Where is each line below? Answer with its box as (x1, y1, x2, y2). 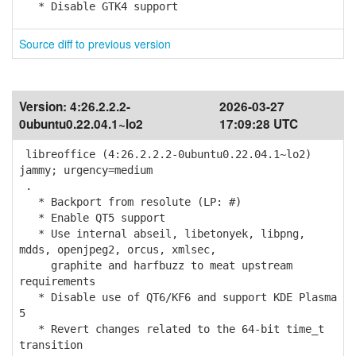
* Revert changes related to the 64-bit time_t (19, 323, 324, 335)
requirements (19, 275, 95, 288)
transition (19, 339, 83, 351)
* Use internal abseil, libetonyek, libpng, (19, 227, 305, 240)
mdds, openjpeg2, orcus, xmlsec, (19, 243, 216, 256)
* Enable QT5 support (19, 211, 165, 224)
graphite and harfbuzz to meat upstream (19, 259, 292, 272)
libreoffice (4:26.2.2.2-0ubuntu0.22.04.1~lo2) (19, 148, 311, 161)
